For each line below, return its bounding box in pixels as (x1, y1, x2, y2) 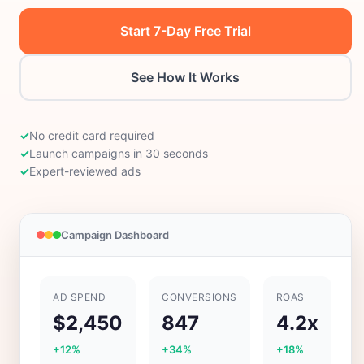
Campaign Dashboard (61, 228, 169, 241)
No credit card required (29, 128, 154, 142)
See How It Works (131, 69, 240, 85)
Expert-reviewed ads (29, 164, 141, 178)
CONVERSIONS (162, 291, 237, 303)
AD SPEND (53, 291, 106, 303)
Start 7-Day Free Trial (119, 23, 251, 39)
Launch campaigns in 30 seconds (29, 146, 208, 160)
